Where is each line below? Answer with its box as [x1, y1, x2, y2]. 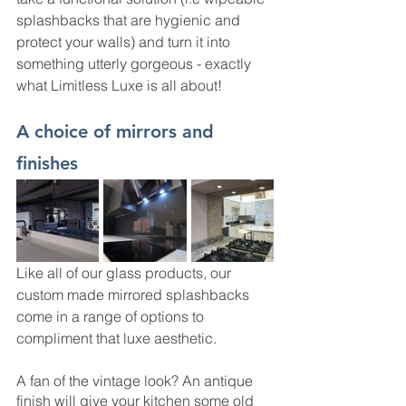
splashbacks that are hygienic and [16, 11, 244, 29]
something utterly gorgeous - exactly [16, 54, 255, 72]
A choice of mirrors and [16, 121, 219, 142]
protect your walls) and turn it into [16, 33, 234, 51]
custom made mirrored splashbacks [16, 285, 253, 304]
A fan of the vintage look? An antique [16, 372, 256, 390]
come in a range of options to [16, 307, 208, 325]
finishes [16, 152, 78, 174]
